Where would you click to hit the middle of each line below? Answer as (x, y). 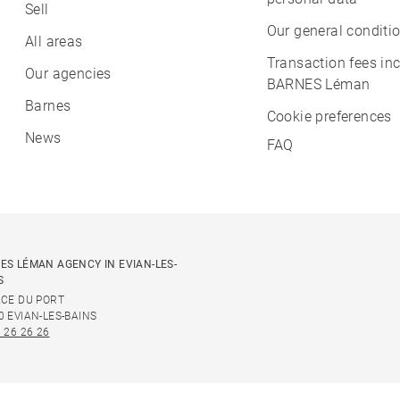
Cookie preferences (329, 117)
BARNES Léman (318, 85)
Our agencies (68, 74)
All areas (54, 42)
